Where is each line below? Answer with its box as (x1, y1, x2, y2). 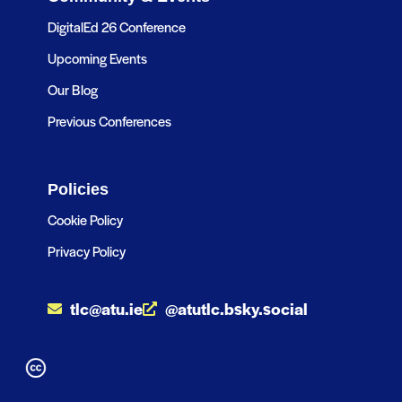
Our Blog (47, 80, 98, 100)
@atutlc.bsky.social (164, 297, 308, 320)
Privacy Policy (47, 241, 126, 261)
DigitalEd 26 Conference (47, 17, 186, 37)
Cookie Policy (47, 210, 123, 230)
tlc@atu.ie (69, 297, 143, 320)
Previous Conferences (47, 111, 171, 131)
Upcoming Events (47, 48, 147, 68)
